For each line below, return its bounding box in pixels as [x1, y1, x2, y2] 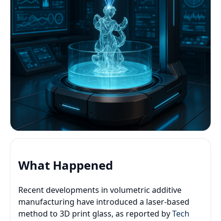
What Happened [18, 156, 113, 173]
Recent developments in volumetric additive [18, 184, 182, 195]
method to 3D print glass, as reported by [18, 208, 172, 219]
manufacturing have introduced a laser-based [18, 196, 189, 207]
